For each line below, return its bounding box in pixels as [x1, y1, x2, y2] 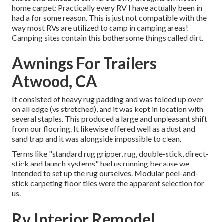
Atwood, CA [12, 71, 97, 91]
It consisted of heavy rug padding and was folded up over [12, 94, 203, 104]
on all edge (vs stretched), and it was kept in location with [12, 104, 203, 114]
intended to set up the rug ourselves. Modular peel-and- [12, 168, 198, 178]
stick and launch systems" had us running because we [12, 159, 189, 168]
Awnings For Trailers [12, 54, 157, 73]
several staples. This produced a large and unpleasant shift [12, 114, 207, 124]
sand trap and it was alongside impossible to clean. [12, 134, 181, 144]
